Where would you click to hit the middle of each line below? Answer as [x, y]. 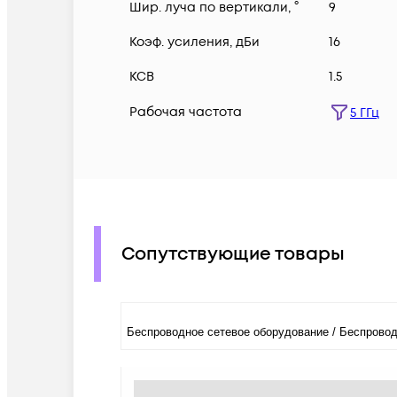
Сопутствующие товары [233, 254]
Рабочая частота [186, 113]
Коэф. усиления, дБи [195, 43]
